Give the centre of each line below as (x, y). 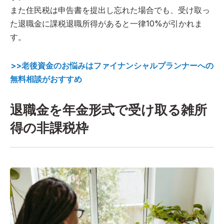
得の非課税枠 (49, 128)
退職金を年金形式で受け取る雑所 (108, 110)
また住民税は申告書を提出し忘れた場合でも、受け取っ (110, 10)
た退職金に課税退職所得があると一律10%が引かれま (106, 24)
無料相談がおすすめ (46, 79)
